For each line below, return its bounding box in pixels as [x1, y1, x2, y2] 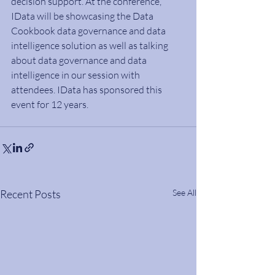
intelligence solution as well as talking [11, 39, 170, 52]
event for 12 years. [11, 98, 88, 110]
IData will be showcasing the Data [11, 10, 155, 22]
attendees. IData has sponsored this [11, 83, 164, 96]
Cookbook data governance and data [11, 25, 168, 37]
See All [172, 187, 196, 198]
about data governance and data [11, 54, 149, 66]
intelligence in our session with [11, 69, 142, 81]
